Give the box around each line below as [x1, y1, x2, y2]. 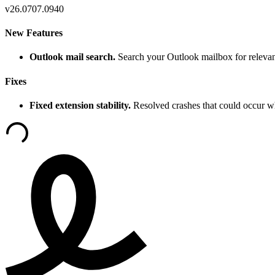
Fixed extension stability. [29, 99, 131, 110]
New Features [5, 28, 63, 39]
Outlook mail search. [29, 52, 115, 63]
